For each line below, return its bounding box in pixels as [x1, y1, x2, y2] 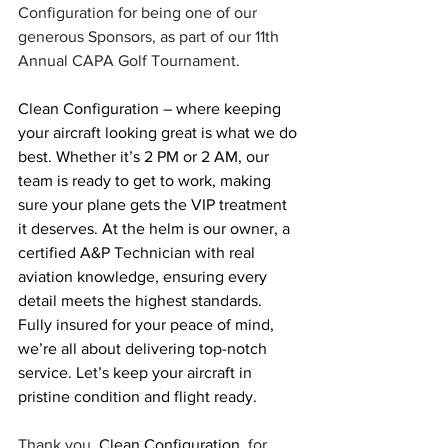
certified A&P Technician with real [18, 244, 259, 261]
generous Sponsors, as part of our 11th [18, 28, 283, 45]
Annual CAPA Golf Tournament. [18, 52, 240, 69]
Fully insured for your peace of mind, [18, 316, 278, 333]
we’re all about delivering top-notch [18, 340, 271, 357]
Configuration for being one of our [18, 4, 261, 21]
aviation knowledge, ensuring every [18, 268, 271, 285]
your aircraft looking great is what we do [18, 124, 301, 141]
